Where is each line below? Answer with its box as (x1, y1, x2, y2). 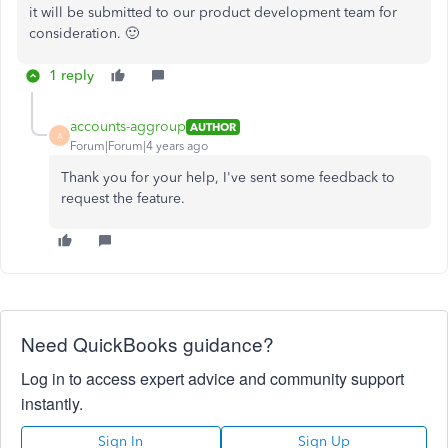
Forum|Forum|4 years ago (70, 139, 208, 153)
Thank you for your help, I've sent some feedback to (61, 169, 395, 186)
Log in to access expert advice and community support (21, 367, 404, 390)
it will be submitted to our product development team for (29, 4, 397, 21)
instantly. (21, 392, 83, 415)
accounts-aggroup (70, 118, 186, 135)
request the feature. (61, 190, 185, 207)
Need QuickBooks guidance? (21, 330, 274, 357)
